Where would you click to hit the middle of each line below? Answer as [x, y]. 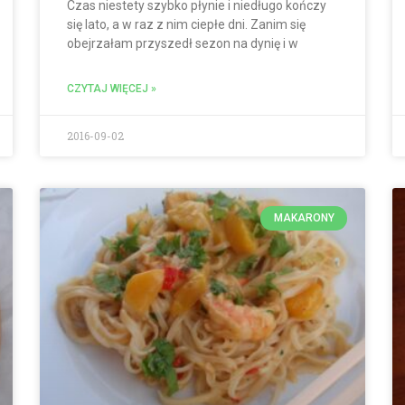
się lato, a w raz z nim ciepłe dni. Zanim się [186, 25]
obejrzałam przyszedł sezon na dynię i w [183, 44]
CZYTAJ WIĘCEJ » [112, 89]
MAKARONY [304, 218]
